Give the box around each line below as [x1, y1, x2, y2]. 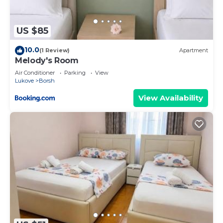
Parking [64, 69, 86, 76]
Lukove [15, 77, 34, 84]
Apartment [179, 47, 208, 54]
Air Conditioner [15, 69, 55, 76]
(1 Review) [39, 47, 70, 54]
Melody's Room [15, 55, 79, 65]
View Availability [138, 93, 203, 103]
